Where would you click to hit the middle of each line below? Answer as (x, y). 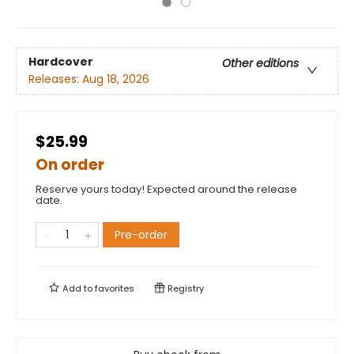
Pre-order (141, 235)
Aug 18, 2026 (116, 79)
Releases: (55, 79)
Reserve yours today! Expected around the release (166, 189)
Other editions (260, 64)
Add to (77, 288)
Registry (185, 288)
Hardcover (61, 62)
